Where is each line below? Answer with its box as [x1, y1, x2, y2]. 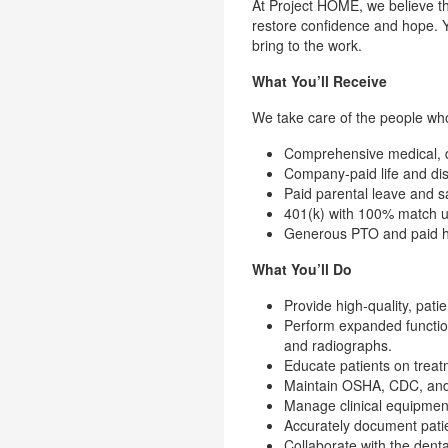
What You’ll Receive [252, 71, 387, 91]
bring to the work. [252, 35, 362, 55]
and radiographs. [284, 335, 392, 355]
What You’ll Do [252, 259, 352, 279]
